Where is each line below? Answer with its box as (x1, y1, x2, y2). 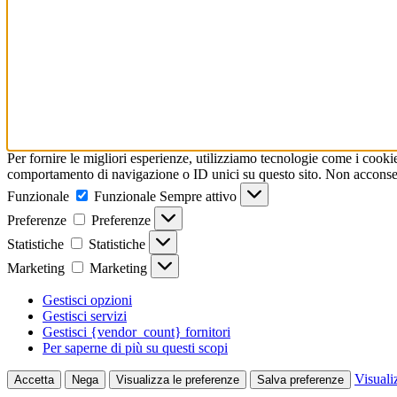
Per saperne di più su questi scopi (43, 339, 228, 355)
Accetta (14, 372, 54, 386)
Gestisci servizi (43, 307, 127, 323)
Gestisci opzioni (43, 292, 132, 307)
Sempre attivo (160, 188, 240, 204)
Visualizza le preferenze (116, 372, 239, 386)
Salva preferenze (257, 372, 344, 386)
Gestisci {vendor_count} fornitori (43, 323, 230, 339)
